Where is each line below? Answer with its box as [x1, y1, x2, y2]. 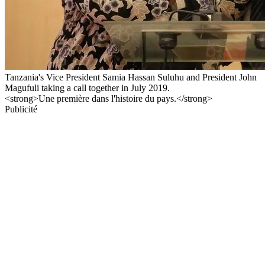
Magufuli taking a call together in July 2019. [5, 82, 170, 93]
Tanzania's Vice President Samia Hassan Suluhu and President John [5, 72, 257, 82]
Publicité [5, 104, 37, 114]
